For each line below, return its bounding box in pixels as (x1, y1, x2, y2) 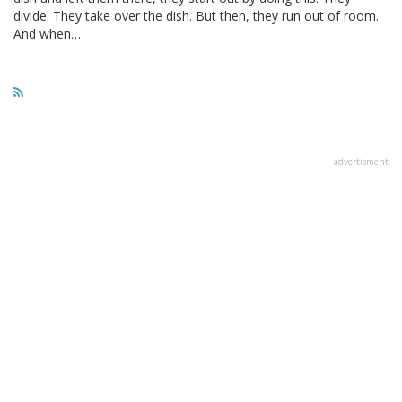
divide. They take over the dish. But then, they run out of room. (13, 6, 379, 24)
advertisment (334, 154, 389, 168)
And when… (13, 24, 81, 42)
